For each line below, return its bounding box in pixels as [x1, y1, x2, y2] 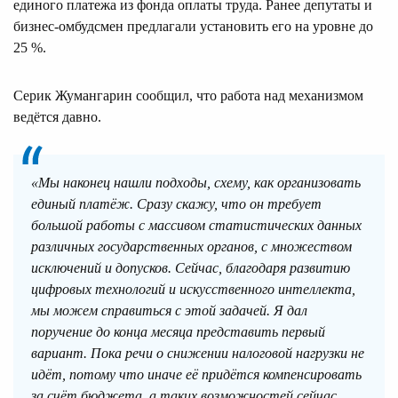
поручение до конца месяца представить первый [31, 323, 325, 339]
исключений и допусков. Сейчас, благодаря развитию [31, 259, 350, 275]
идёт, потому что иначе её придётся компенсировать [31, 366, 362, 382]
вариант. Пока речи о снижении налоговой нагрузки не [31, 345, 364, 361]
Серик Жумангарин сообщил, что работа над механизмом [13, 87, 363, 103]
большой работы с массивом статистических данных [31, 217, 362, 233]
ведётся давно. [13, 108, 101, 124]
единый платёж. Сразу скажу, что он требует [31, 195, 322, 211]
